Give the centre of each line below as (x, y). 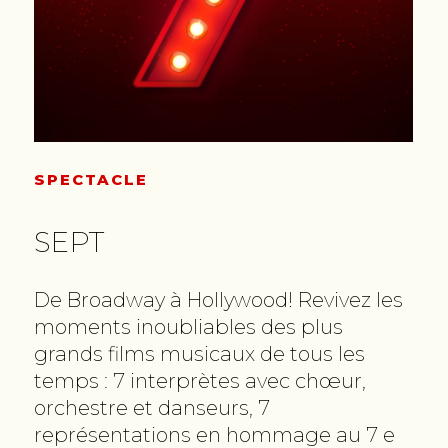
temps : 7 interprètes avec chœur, (200, 381)
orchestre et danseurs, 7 (152, 408)
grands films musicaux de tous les (200, 354)
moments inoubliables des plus (189, 327)
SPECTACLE (91, 180)
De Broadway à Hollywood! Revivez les (219, 300)
